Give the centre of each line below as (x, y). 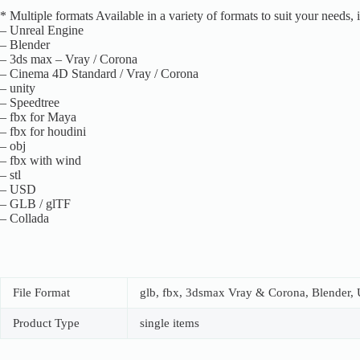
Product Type (46, 323)
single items (170, 323)
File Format (41, 292)
